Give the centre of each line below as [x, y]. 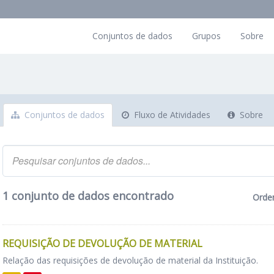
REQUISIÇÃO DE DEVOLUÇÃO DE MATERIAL [102, 243]
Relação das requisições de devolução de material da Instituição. [130, 260]
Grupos [206, 36]
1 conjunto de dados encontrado [88, 196]
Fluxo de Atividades [171, 115]
